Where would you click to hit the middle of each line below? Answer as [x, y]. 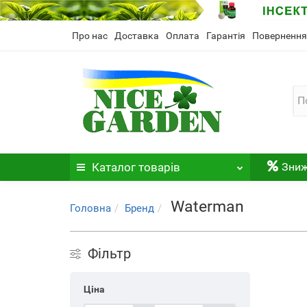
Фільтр [109, 254]
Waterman [207, 207]
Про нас [90, 36]
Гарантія [226, 36]
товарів [158, 167]
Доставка [137, 36]
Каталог [114, 167]
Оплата [183, 36]
